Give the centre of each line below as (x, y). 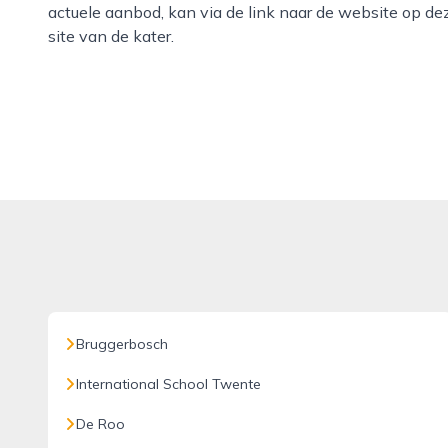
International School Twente (168, 384)
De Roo (100, 424)
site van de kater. (111, 36)
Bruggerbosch (122, 344)
